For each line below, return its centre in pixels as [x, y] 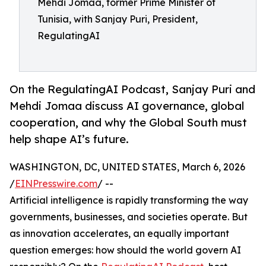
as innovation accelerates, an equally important [119, 234]
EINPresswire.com [56, 184]
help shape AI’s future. [69, 139]
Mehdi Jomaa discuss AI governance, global [127, 106]
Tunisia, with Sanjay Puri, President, [118, 19]
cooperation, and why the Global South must [128, 123]
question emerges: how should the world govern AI [125, 250]
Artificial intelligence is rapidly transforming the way [129, 200]
